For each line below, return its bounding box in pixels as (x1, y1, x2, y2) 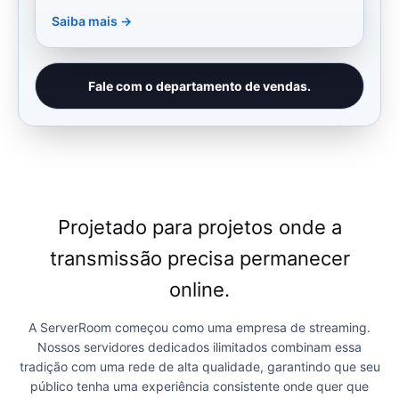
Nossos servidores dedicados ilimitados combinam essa (37, 339, 362, 355)
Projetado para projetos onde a (57, 216, 342, 240)
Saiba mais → (52, 13, 132, 29)
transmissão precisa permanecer (49, 247, 350, 271)
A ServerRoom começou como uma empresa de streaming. (28, 320, 370, 336)
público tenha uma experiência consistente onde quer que (30, 379, 369, 395)
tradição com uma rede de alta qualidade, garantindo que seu (19, 359, 380, 375)
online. (169, 278, 230, 302)
